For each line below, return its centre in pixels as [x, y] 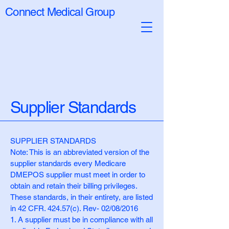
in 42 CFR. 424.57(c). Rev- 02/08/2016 [74, 208]
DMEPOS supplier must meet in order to [78, 175]
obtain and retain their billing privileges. [74, 186]
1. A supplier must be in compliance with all [82, 220]
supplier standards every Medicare [68, 163]
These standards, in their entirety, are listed [82, 197]
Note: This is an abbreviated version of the [80, 152]
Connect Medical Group [60, 12]
